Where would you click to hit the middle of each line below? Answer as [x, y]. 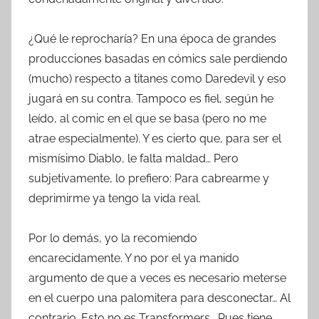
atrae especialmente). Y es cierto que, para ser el [155, 139]
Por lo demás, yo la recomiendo [113, 239]
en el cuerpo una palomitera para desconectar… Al [159, 298]
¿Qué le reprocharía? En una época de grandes [152, 39]
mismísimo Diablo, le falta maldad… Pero [134, 159]
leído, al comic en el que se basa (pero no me [147, 119]
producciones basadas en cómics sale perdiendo [158, 59]
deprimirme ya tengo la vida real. [115, 199]
